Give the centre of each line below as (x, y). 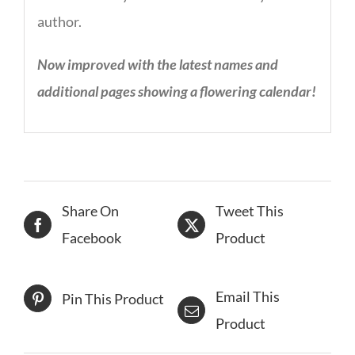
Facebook (92, 238)
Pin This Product (113, 298)
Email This (248, 297)
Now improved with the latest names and (157, 64)
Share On (90, 211)
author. (59, 21)
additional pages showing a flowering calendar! (176, 91)
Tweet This (250, 211)
